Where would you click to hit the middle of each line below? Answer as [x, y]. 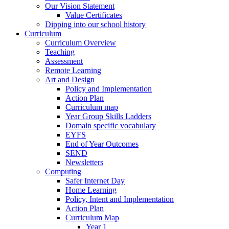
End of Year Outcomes [102, 144]
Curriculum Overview [81, 42]
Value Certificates [94, 15]
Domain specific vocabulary [111, 125]
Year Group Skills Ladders [108, 116]
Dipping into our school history [95, 24]
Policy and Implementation [109, 88]
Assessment [64, 61]
